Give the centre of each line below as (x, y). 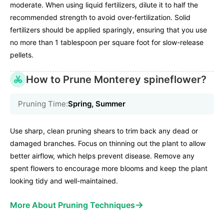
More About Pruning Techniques (72, 205)
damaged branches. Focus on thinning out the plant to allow (108, 143)
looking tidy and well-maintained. (64, 181)
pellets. (22, 55)
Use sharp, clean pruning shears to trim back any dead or (104, 131)
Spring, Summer (97, 104)
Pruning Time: (43, 104)
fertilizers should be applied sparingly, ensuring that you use (108, 30)
